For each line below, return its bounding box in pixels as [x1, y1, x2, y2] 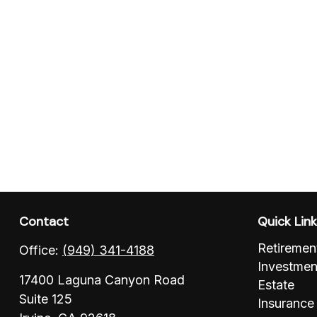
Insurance [258, 295, 315, 311]
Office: [18, 242, 62, 258]
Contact [18, 212, 69, 230]
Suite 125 [18, 291, 72, 306]
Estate [258, 277, 295, 292]
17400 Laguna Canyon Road [18, 272, 185, 287]
